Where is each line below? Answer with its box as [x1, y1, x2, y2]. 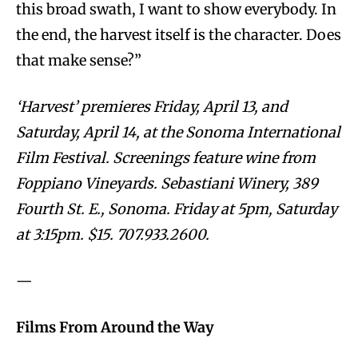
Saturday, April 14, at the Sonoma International [16, 122, 340, 141]
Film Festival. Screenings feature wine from [16, 148, 316, 167]
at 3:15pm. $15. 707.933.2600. [16, 225, 209, 244]
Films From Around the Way [16, 317, 214, 336]
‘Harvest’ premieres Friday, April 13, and [16, 97, 288, 116]
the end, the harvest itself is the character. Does [16, 25, 341, 44]
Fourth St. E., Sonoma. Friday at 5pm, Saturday [16, 199, 337, 218]
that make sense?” [16, 50, 141, 70]
